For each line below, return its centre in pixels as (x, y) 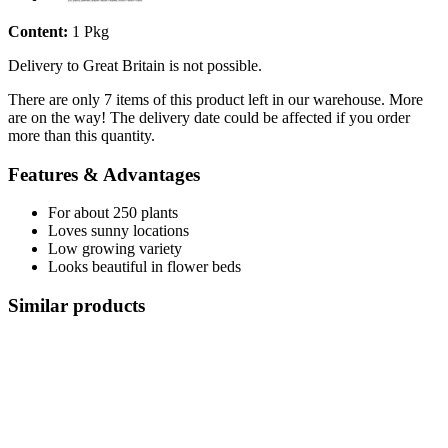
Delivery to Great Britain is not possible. (135, 65)
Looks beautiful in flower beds (144, 267)
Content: (38, 31)
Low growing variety (115, 249)
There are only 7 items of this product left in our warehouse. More (215, 99)
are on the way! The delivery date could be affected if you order (209, 117)
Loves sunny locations (118, 231)
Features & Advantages (104, 174)
